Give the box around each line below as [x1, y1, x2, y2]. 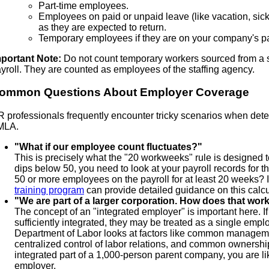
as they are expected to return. [38, 22, 166, 32]
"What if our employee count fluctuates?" [14, 141, 202, 152]
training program [14, 184, 84, 195]
